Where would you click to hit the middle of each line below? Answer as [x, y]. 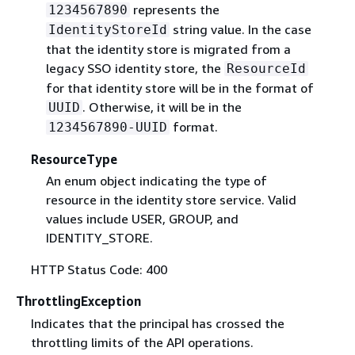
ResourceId [266, 69]
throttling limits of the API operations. [142, 342]
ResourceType [74, 160]
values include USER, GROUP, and [142, 219]
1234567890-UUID [107, 128]
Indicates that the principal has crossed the [157, 323]
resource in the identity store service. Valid [171, 200]
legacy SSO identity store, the [135, 69]
